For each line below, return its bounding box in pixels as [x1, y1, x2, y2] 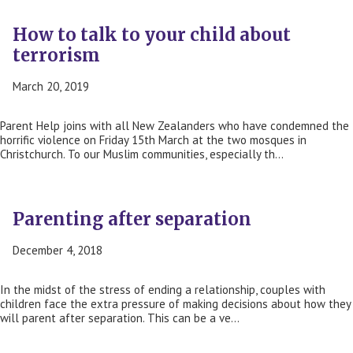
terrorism [13, 44, 100, 67]
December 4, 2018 [13, 243, 102, 258]
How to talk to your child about [13, 24, 291, 46]
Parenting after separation [13, 208, 251, 231]
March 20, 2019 [13, 79, 89, 95]
